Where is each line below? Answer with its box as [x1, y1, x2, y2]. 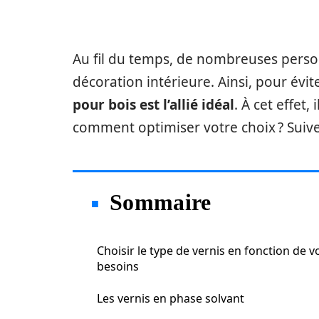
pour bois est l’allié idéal [73, 95, 234, 114]
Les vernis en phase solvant [97, 291, 244, 306]
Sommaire [110, 189, 211, 215]
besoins [97, 258, 139, 274]
